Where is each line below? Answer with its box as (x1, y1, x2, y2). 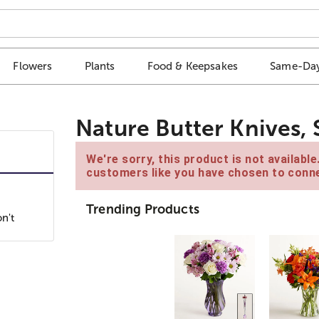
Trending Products (86, 202, 199, 216)
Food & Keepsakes (147, 60, 239, 73)
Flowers (13, 60, 53, 73)
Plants (84, 60, 115, 73)
